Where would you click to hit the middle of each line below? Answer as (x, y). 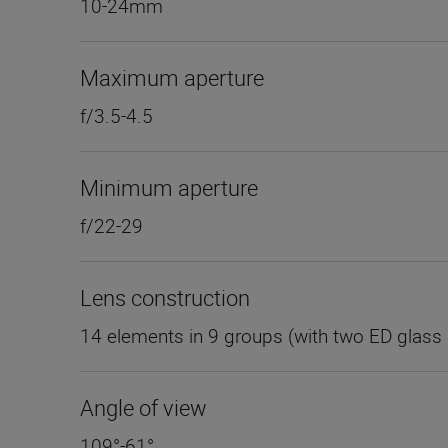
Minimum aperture (169, 188)
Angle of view (143, 408)
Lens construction (165, 298)
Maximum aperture (172, 78)
